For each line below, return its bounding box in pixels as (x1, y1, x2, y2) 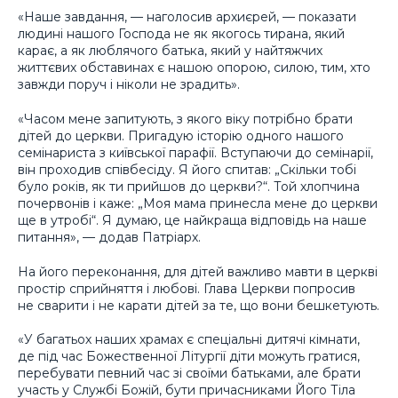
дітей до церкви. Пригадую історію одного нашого (18, 127, 344, 144)
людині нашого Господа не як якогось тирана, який (18, 26, 345, 43)
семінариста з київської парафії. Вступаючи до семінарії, (18, 144, 373, 161)
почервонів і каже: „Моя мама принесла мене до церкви (18, 195, 378, 211)
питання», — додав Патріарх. (18, 228, 201, 245)
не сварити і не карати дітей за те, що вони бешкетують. (18, 297, 379, 314)
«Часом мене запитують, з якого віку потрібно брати (18, 110, 353, 127)
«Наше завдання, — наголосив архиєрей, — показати (18, 9, 356, 26)
